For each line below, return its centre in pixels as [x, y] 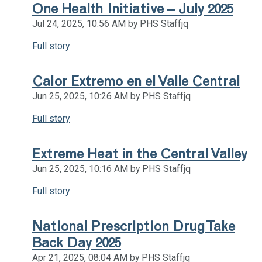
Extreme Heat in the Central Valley [140, 154]
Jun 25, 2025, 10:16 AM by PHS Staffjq [111, 168]
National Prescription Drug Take [134, 226]
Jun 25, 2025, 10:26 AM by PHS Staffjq [111, 96]
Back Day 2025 [77, 242]
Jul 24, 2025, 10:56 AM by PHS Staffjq [110, 23]
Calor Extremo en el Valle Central [136, 81]
